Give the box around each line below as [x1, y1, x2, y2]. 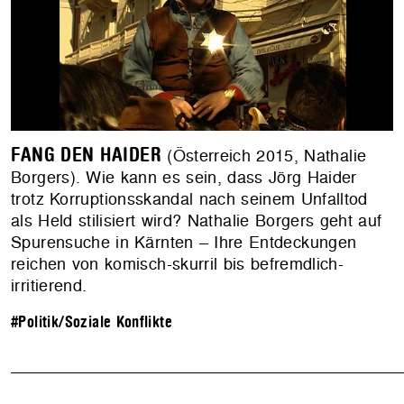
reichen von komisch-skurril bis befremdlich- [11, 252, 344, 276]
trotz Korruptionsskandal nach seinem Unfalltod [11, 188, 368, 211]
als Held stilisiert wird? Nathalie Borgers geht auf [11, 209, 382, 233]
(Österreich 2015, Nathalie [161, 144, 367, 168]
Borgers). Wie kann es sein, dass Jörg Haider [11, 166, 357, 189]
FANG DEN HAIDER [11, 144, 162, 167]
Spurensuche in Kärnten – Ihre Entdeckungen [11, 231, 357, 254]
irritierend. [11, 274, 87, 298]
